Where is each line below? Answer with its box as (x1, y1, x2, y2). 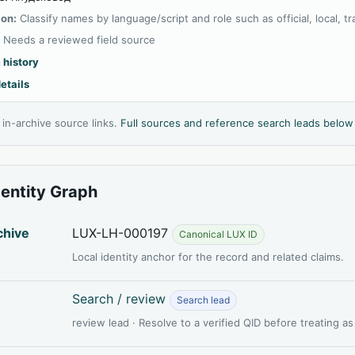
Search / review (72, 290, 166, 307)
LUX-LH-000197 (72, 224, 173, 241)
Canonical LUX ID (179, 227, 258, 240)
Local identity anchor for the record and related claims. (72, 250, 345, 263)
